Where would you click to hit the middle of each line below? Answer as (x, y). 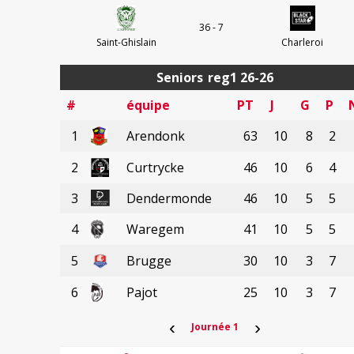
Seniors (179, 77)
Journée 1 (215, 326)
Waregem (155, 229)
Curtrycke (155, 167)
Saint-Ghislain (126, 42)
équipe (148, 105)
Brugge (149, 260)
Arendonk (156, 136)
